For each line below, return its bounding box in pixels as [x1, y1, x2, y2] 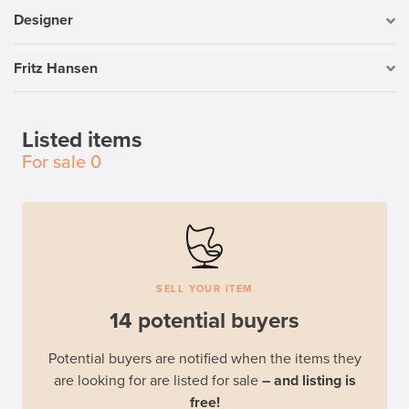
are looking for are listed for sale [53, 372, 262, 391]
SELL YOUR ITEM [156, 283, 253, 296]
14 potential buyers [110, 308, 299, 335]
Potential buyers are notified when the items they [47, 350, 362, 369]
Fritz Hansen [14, 58, 98, 78]
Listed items [22, 127, 142, 154]
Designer [14, 11, 73, 30]
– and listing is [261, 372, 356, 391]
